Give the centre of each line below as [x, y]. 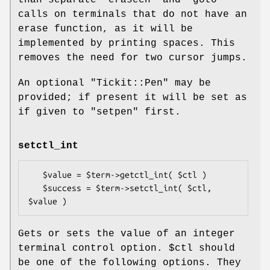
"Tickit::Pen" [130, 83]
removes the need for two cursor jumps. [133, 58]
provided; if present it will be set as [133, 98]
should [214, 248]
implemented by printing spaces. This [127, 44]
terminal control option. [93, 248]
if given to [54, 112]
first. [160, 112]
